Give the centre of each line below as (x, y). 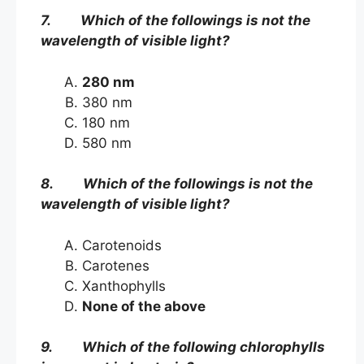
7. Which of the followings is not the (175, 21)
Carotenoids (130, 245)
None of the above (144, 306)
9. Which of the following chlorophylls (183, 347)
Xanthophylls (128, 286)
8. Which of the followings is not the (177, 184)
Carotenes (116, 265)
